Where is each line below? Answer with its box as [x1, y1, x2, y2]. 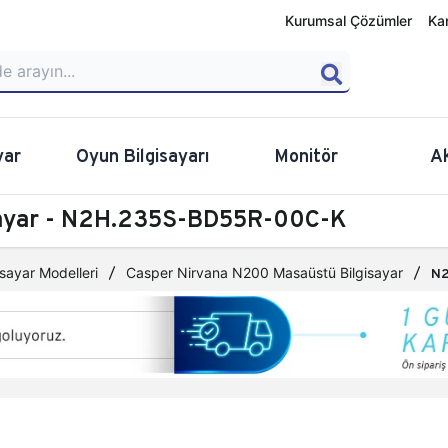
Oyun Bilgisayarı [76, 144, 209, 167]
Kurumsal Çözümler [285, 12, 412, 29]
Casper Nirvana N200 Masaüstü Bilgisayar [126, 264, 403, 281]
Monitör [273, 144, 338, 167]
